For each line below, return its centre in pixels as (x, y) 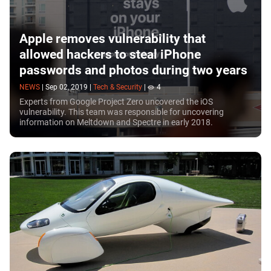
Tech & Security (118, 87)
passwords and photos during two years (133, 70)
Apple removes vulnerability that (113, 38)
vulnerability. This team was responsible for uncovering (122, 112)
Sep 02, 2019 (67, 87)
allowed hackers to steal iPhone (110, 54)
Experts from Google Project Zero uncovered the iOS (116, 102)
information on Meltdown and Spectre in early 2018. (116, 122)
